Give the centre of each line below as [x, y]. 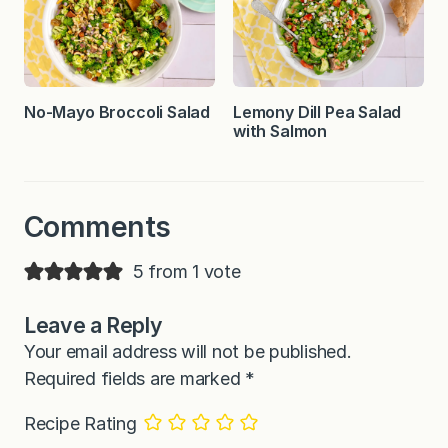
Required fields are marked [135, 379]
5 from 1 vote [186, 272]
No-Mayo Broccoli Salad [117, 111]
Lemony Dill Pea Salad [317, 111]
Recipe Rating [80, 424]
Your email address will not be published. [188, 352]
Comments [97, 226]
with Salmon [280, 130]
